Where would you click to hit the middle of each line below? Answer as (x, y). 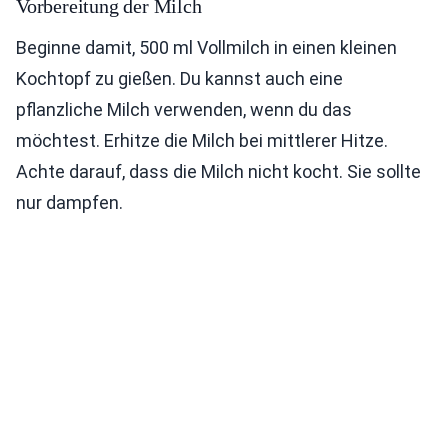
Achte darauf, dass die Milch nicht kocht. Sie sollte (218, 171)
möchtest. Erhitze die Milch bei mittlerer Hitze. (202, 140)
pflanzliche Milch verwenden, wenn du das (184, 109)
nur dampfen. (69, 202)
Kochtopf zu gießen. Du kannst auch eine (179, 78)
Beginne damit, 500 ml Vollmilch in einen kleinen (206, 47)
